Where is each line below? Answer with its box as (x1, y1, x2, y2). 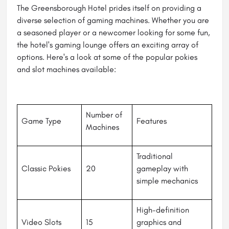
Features (136, 116, 167, 126)
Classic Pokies (21, 163, 71, 173)
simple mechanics (136, 175, 198, 186)
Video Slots (21, 217, 61, 227)
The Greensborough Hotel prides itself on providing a (17, 3, 201, 13)
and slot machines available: (17, 64, 116, 74)
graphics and (136, 217, 181, 227)
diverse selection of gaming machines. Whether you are (17, 15, 209, 25)
